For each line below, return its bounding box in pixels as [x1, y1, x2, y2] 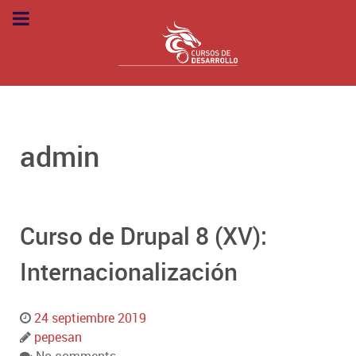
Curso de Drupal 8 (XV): [20, 219, 267, 253]
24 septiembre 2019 [34, 309, 146, 327]
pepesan [34, 328, 82, 346]
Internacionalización [20, 255, 238, 288]
